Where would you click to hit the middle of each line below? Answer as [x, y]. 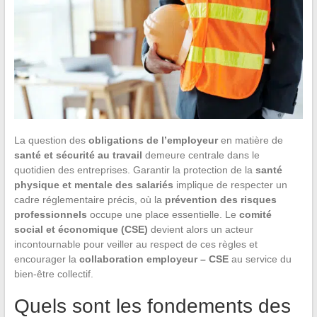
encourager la [46, 259]
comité [255, 214]
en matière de [250, 140]
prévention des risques [220, 199]
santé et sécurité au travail [78, 155]
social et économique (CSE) [81, 229]
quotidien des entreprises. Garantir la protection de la [134, 169]
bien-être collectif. [53, 273]
